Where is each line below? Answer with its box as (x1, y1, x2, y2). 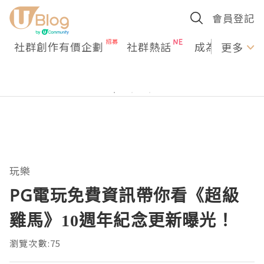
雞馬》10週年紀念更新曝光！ (9, 209, 234, 231)
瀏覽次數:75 (9, 237, 61, 249)
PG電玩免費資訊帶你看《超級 (9, 184, 239, 206)
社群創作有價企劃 (14, 39, 104, 54)
